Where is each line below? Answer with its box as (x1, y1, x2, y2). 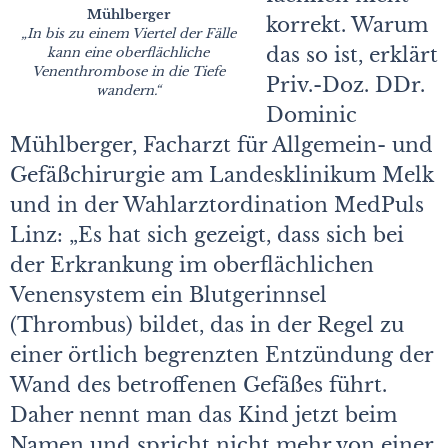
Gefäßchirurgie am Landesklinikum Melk (10, 163, 434, 188)
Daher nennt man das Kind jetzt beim (10, 403, 397, 428)
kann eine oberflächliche (47, 44, 209, 62)
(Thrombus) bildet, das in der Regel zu (10, 313, 404, 338)
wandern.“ (95, 82, 161, 100)
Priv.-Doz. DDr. (266, 73, 425, 98)
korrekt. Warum (266, 13, 428, 38)
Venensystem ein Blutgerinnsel (10, 283, 327, 308)
